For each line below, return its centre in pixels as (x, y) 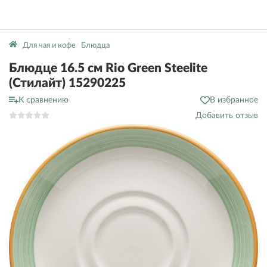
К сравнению (44, 100)
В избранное (234, 100)
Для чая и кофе (49, 46)
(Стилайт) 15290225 (67, 83)
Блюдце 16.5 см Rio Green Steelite (108, 68)
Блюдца (95, 46)
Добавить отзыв (227, 116)
